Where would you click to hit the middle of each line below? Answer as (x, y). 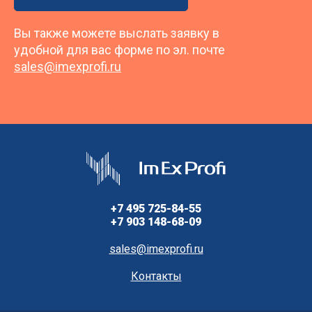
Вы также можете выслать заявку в (117, 33)
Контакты (156, 276)
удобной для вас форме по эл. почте (119, 50)
